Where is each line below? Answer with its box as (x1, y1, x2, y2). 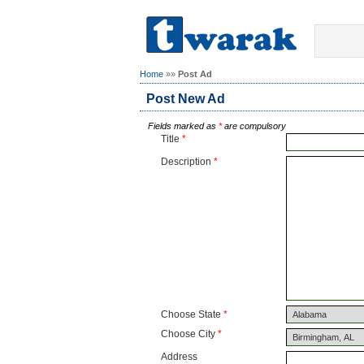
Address (161, 351, 200, 362)
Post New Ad (146, 92, 225, 106)
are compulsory (222, 121, 293, 131)
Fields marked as (148, 121, 219, 131)
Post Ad (178, 69, 212, 79)
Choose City (161, 328, 218, 340)
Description (161, 156, 214, 167)
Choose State (161, 309, 223, 320)
